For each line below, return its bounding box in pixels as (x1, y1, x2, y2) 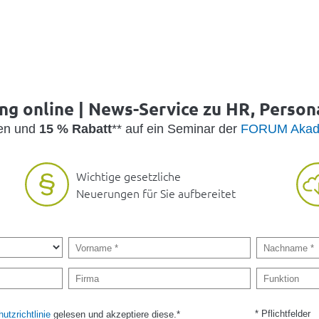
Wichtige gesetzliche (76, 168, 181, 184)
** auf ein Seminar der (111, 121, 241, 136)
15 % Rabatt (38, 121, 112, 136)
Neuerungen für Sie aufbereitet (76, 185, 236, 202)
